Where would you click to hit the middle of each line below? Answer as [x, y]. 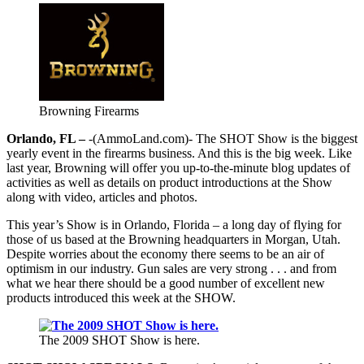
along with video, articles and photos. [102, 197]
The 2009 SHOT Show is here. [119, 340]
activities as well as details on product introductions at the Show [169, 182]
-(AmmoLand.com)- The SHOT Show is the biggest [221, 138]
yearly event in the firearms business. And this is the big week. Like [179, 153]
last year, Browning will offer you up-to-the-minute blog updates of [178, 167]
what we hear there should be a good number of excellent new [166, 283]
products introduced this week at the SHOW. [121, 297]
